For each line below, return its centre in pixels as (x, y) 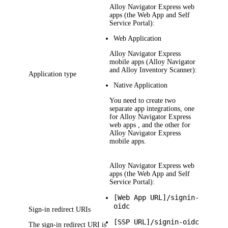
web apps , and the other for (150, 125)
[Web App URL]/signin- (156, 198)
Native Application (141, 85)
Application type (53, 74)
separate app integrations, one (152, 109)
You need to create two (143, 101)
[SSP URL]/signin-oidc (156, 222)
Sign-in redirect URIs (60, 210)
